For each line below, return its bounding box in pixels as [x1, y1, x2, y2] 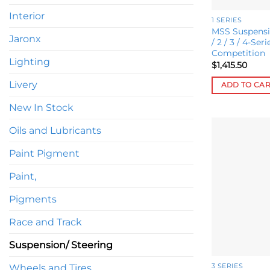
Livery [9, 79, 37, 91]
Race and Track [9, 216, 82, 228]
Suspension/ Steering [9, 239, 113, 251]
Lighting [9, 56, 50, 68]
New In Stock [9, 102, 74, 114]
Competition [211, 47, 265, 58]
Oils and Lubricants [9, 125, 101, 137]
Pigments [9, 193, 57, 206]
